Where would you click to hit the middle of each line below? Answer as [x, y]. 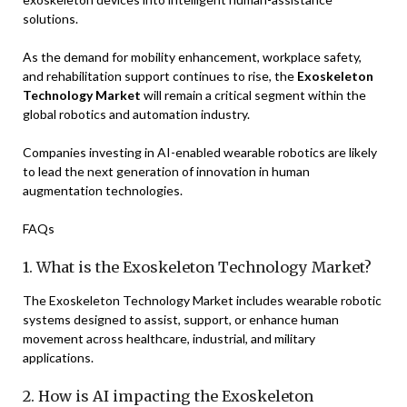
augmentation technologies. [103, 190]
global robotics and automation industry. [136, 114]
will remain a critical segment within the [253, 94]
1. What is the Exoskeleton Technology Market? [197, 267]
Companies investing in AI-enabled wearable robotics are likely [200, 152]
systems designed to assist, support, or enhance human [181, 319]
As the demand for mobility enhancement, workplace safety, [192, 56]
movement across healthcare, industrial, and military [169, 338]
